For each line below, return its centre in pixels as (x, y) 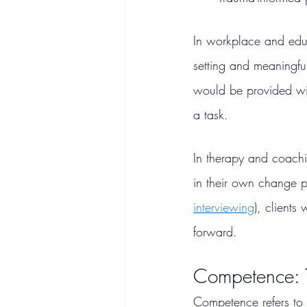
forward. (215, 232)
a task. (211, 115)
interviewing (224, 207)
